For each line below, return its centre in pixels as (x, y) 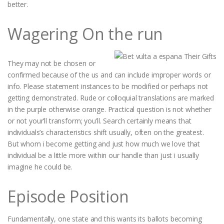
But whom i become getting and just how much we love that (104, 143)
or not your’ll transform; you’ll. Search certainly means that (99, 120)
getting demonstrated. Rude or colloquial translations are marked (111, 97)
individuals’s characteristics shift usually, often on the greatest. (106, 132)
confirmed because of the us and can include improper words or (109, 74)
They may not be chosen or (51, 63)
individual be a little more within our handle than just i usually (103, 155)
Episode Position (68, 196)
